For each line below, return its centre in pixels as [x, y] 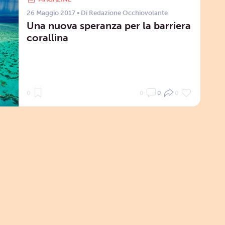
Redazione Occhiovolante [128, 13]
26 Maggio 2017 [51, 13]
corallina [47, 37]
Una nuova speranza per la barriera [108, 25]
